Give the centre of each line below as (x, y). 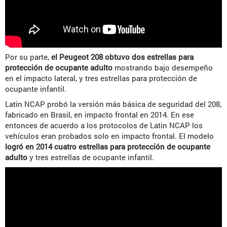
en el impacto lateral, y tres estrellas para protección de (101, 78)
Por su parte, (28, 57)
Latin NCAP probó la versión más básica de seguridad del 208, (113, 104)
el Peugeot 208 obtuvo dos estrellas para (122, 57)
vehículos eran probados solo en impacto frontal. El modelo (109, 136)
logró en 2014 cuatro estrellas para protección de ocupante (108, 147)
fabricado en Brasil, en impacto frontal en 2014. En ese (100, 115)
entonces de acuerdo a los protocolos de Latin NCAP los (104, 125)
